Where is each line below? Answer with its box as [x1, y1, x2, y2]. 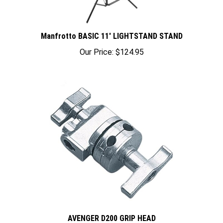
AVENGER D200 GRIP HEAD [67, 207, 156, 216]
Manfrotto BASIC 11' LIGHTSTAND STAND [40, 24, 183, 34]
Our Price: [79, 40, 113, 50]
